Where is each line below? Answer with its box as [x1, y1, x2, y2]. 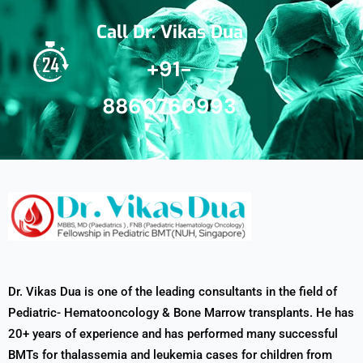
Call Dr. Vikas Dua [96, 19, 243, 44]
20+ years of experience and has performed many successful [8, 326, 338, 341]
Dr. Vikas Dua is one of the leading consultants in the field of [8, 284, 337, 299]
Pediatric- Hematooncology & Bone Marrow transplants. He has [8, 305, 354, 320]
